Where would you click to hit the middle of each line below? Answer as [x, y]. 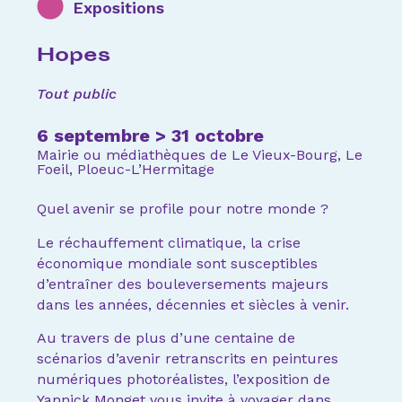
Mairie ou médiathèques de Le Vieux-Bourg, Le [200, 154]
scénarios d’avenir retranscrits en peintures [188, 359]
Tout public [77, 94]
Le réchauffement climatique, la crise [169, 242]
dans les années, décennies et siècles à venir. [193, 304]
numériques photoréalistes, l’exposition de [184, 380]
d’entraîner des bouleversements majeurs [183, 284]
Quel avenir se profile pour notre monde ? [183, 209]
